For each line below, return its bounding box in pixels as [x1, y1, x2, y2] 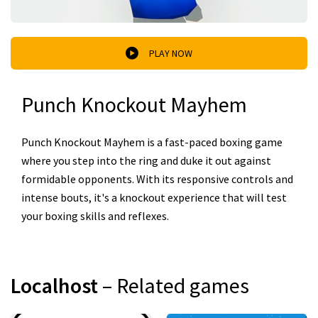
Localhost [11, 272, 102, 299]
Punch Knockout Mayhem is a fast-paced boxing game [21, 135, 283, 149]
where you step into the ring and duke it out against [21, 153, 271, 168]
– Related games [102, 272, 249, 299]
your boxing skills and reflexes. [21, 209, 169, 223]
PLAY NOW [149, 46, 192, 60]
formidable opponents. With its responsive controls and [21, 172, 293, 186]
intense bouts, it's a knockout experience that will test [21, 190, 287, 204]
